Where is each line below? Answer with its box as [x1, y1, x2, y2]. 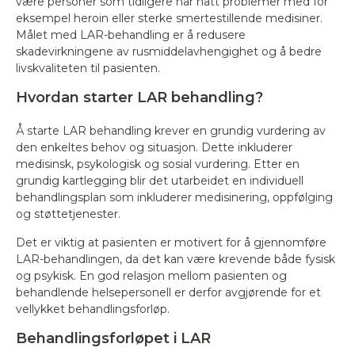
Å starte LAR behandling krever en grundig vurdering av [16, 124, 326, 138]
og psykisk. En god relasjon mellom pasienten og [16, 269, 287, 283]
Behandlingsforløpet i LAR [16, 330, 211, 347]
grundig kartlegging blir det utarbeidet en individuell [16, 174, 303, 188]
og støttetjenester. [16, 207, 120, 221]
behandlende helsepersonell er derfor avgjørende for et [16, 285, 321, 300]
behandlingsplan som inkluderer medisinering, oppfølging [16, 190, 333, 204]
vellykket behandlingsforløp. [16, 302, 170, 316]
